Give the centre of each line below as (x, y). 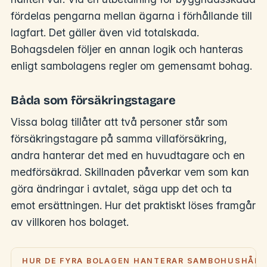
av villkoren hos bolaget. (70, 222)
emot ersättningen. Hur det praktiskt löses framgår (133, 205)
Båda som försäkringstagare (93, 100)
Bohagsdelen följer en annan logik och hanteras (127, 49)
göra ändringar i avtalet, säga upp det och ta (121, 188)
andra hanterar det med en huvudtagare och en (128, 155)
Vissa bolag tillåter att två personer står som (119, 122)
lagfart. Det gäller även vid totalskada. (105, 32)
